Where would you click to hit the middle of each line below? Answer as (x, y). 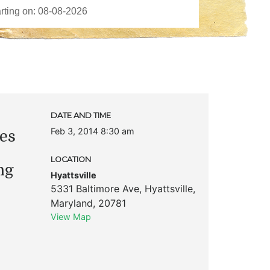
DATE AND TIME (80, 115)
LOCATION (71, 159)
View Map (71, 216)
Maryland (71, 203)
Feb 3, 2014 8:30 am (92, 131)
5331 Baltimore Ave (95, 188)
